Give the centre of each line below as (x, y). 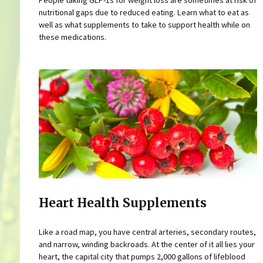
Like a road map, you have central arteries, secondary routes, (147, 232)
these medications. (72, 37)
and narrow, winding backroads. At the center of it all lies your (146, 245)
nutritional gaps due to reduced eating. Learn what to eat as (144, 13)
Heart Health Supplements (122, 203)
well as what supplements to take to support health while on (144, 25)
